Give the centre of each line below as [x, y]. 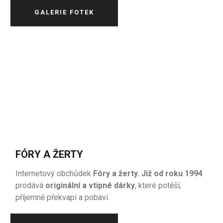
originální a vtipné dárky [90, 185]
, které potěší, [158, 185]
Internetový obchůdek [54, 173]
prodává [31, 185]
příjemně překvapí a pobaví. [63, 197]
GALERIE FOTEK [64, 12]
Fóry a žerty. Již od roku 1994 [147, 173]
